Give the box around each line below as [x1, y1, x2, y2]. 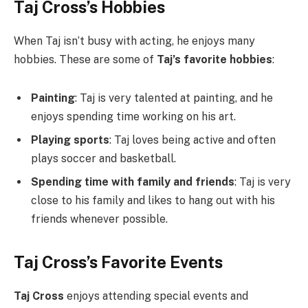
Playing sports [31, 133, 109, 146]
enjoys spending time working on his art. [31, 109, 236, 123]
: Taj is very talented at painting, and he [75, 91, 273, 104]
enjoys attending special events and [64, 289, 248, 302]
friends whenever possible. [31, 212, 168, 225]
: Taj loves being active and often [109, 133, 276, 146]
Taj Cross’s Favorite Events [14, 252, 223, 272]
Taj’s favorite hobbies [157, 53, 272, 67]
